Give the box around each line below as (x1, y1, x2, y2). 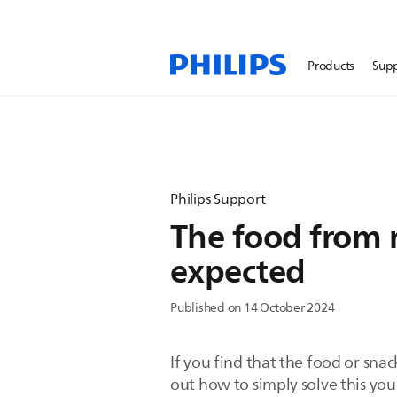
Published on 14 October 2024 (170, 298, 335, 318)
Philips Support (170, 188, 266, 211)
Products (307, 56, 355, 76)
